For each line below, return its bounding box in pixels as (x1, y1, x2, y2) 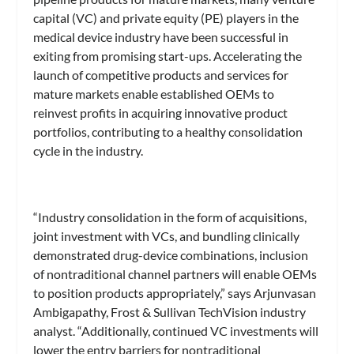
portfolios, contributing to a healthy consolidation (33, 124, 303, 140)
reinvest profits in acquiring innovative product (33, 105, 288, 121)
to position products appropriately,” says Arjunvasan (33, 284, 317, 300)
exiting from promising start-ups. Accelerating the (33, 48, 303, 64)
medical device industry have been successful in (33, 29, 289, 45)
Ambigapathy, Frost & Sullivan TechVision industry (33, 303, 307, 319)
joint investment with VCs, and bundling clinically (33, 228, 300, 243)
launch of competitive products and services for (33, 67, 289, 83)
